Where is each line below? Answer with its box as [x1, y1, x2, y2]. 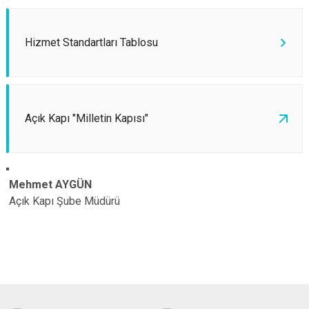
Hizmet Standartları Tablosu [25, 36, 158, 49]
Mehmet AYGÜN [6, 178, 92, 191]
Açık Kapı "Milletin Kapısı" [25, 112, 148, 125]
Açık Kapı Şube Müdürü [6, 195, 120, 208]
